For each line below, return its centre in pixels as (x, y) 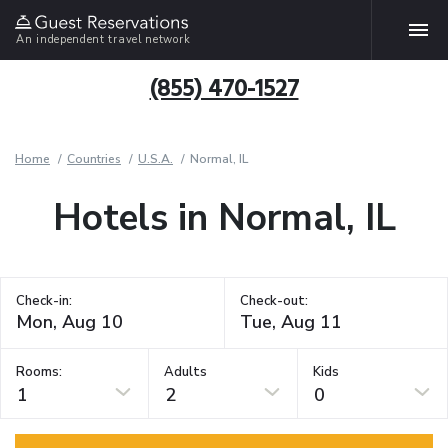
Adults (186, 371)
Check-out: (273, 301)
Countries (94, 159)
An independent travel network (103, 39)
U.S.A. (155, 159)
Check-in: (44, 301)
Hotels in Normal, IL (224, 218)
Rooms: (39, 371)
